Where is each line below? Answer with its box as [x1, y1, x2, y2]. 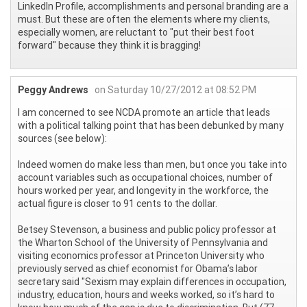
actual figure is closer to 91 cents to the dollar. [18, 197, 217, 210]
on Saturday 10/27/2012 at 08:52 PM [95, 83, 256, 96]
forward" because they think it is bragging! [18, 38, 201, 51]
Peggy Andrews [18, 83, 88, 96]
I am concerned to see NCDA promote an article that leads [18, 106, 270, 119]
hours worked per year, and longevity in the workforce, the [18, 184, 269, 197]
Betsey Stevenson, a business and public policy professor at [18, 223, 276, 236]
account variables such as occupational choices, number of [18, 171, 273, 184]
